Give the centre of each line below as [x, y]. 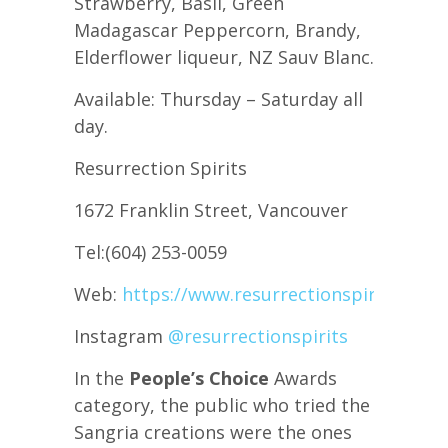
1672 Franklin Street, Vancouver [211, 210]
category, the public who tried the [222, 405]
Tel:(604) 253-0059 [150, 252]
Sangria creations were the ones [213, 432]
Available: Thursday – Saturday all [218, 99]
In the [101, 378]
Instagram [121, 336]
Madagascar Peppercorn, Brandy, [217, 30]
